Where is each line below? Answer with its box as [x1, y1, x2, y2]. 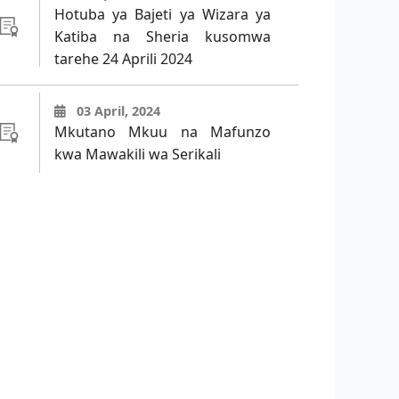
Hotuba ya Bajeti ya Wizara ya [54, 4, 271, 25]
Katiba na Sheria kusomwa [54, 27, 271, 47]
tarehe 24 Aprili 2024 [54, 49, 192, 69]
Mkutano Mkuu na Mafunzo [54, 121, 271, 142]
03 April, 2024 [73, 102, 160, 119]
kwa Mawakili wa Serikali [54, 143, 221, 164]
